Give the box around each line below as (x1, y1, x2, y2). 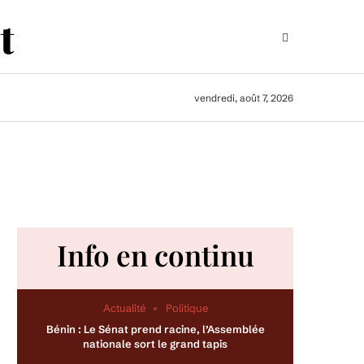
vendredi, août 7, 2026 (194, 91, 293, 104)
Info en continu (56, 236, 254, 274)
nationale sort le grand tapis (83, 337, 227, 350)
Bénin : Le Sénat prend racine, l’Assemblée (45, 323, 265, 336)
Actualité (102, 301, 145, 314)
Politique (165, 301, 208, 314)
